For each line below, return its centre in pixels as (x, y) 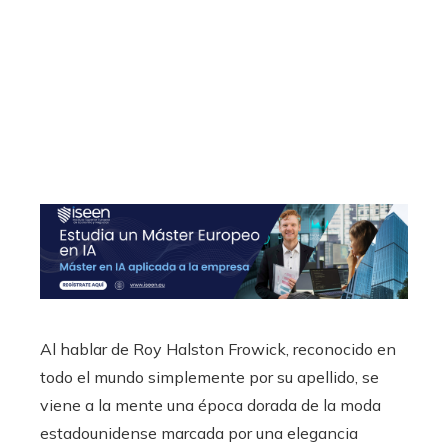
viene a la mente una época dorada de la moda (210, 404)
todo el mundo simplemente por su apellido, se (209, 376)
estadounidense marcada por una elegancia (199, 432)
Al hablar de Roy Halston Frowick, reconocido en (218, 348)
